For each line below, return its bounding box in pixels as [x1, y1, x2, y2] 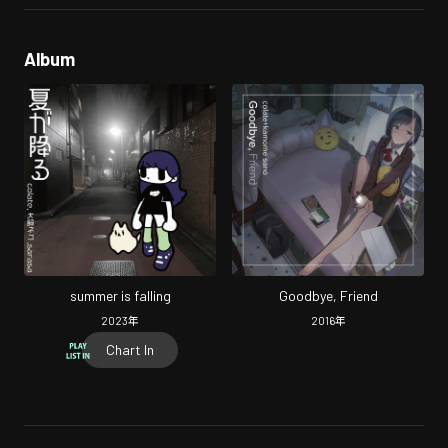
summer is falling [69, 287, 171, 304]
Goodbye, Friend [278, 287, 378, 304]
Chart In [106, 341, 154, 359]
